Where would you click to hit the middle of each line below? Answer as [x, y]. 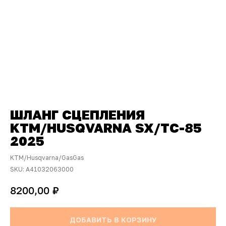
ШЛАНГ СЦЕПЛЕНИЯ [77, 115]
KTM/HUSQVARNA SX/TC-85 [106, 128]
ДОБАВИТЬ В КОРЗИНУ [113, 219]
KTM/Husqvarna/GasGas [47, 158]
